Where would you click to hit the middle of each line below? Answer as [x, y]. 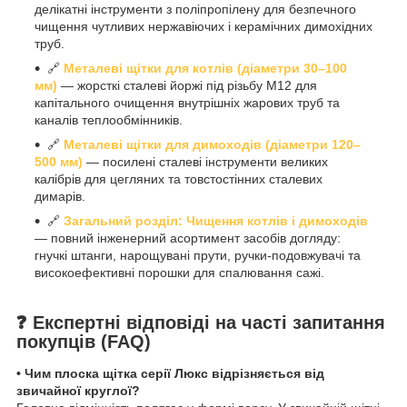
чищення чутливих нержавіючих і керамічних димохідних [203, 26]
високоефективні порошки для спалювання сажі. [179, 272]
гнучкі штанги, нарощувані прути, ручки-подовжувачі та [198, 255]
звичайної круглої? [78, 391]
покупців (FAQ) [84, 341]
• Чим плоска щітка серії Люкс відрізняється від [170, 374]
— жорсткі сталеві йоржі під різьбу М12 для [187, 85]
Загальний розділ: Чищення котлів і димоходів [216, 220]
